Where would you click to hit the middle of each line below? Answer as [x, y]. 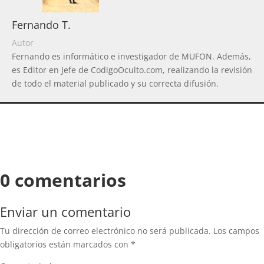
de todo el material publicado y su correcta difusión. [115, 84]
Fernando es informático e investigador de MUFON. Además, [131, 57]
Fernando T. [41, 25]
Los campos [236, 231]
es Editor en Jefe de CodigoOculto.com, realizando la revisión [132, 70]
